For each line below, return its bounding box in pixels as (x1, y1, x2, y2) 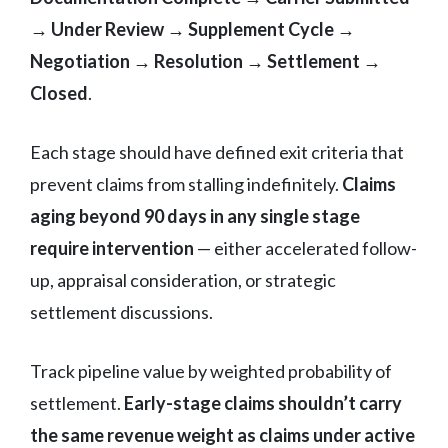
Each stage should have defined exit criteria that (30, 140, 404, 163)
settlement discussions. (30, 300, 213, 323)
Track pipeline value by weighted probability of (30, 359, 392, 382)
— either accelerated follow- (194, 236, 417, 259)
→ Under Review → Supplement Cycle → (30, 17, 355, 40)
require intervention (30, 236, 194, 259)
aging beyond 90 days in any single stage (30, 204, 360, 227)
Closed (30, 81, 88, 104)
